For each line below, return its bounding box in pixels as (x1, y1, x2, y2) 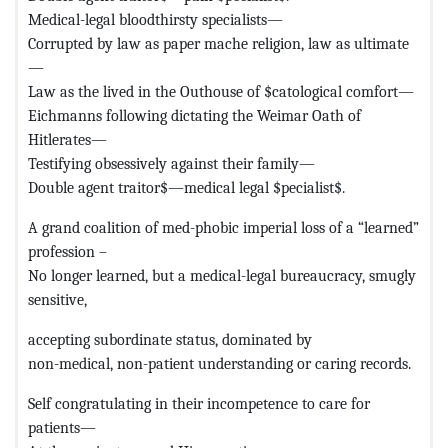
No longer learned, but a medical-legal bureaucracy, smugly (28, 265, 416, 285)
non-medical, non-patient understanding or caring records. (28, 353, 411, 373)
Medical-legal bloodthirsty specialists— (28, 9, 283, 29)
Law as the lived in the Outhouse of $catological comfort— (28, 81, 414, 101)
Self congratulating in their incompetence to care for (28, 393, 370, 413)
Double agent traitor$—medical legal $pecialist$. (28, 177, 345, 197)
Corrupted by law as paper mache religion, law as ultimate (28, 33, 409, 53)
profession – (28, 241, 107, 261)
